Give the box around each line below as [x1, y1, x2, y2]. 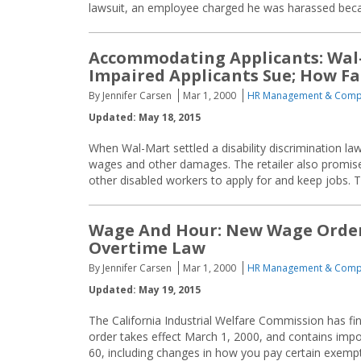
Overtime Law [89, 237, 205, 259]
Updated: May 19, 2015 [89, 283, 201, 297]
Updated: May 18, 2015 [89, 110, 201, 124]
